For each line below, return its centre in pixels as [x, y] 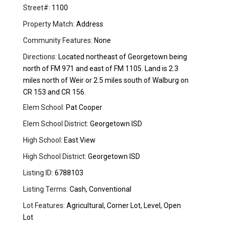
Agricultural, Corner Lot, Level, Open [123, 206]
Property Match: [49, 24]
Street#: [37, 8]
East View [79, 140]
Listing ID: [38, 173]
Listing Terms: [46, 189]
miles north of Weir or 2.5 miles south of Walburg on [106, 81]
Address [89, 24]
